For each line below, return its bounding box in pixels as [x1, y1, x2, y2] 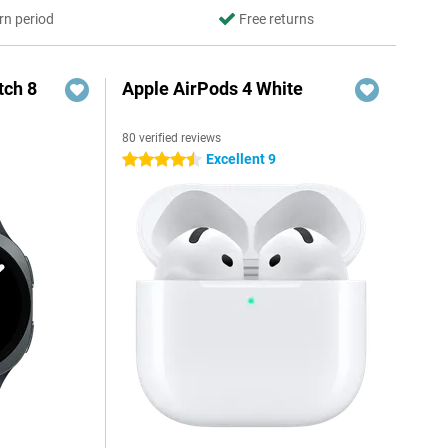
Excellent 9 [206, 151, 277, 167]
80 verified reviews [122, 131, 222, 145]
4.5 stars [122, 152, 178, 168]
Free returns [238, 11, 314, 27]
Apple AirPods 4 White [122, 78, 304, 99]
